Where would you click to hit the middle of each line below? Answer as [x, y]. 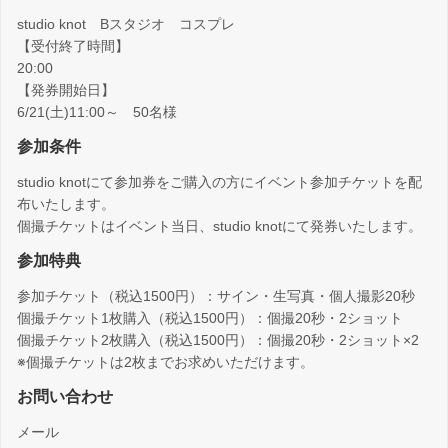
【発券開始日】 [66, 90]
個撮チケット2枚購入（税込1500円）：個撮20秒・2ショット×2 [218, 340]
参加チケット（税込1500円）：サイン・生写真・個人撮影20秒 [216, 296]
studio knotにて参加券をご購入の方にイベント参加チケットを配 [219, 182]
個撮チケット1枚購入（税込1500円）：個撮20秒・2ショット [210, 318]
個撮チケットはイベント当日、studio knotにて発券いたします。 [219, 226]
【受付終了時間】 [73, 46]
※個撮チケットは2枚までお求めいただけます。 [165, 362]
